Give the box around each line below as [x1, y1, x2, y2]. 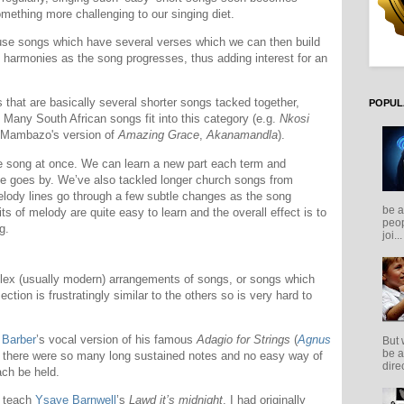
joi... [382, 228, 402, 242]
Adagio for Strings [197, 333, 290, 347]
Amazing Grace [118, 128, 199, 142]
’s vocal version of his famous [36, 333, 197, 347]
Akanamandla [207, 128, 278, 142]
